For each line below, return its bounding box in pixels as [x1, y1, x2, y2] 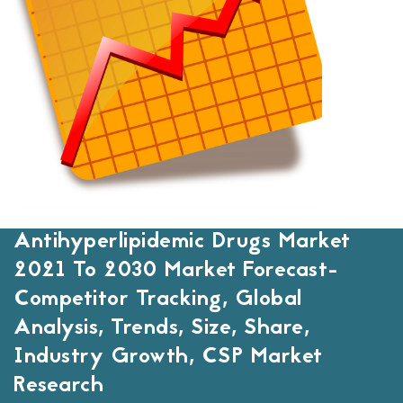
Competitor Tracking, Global [13, 283, 302, 318]
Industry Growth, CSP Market [13, 341, 323, 375]
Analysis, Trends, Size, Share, [13, 312, 309, 346]
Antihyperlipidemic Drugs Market [13, 226, 351, 260]
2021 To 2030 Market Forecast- [13, 255, 339, 289]
